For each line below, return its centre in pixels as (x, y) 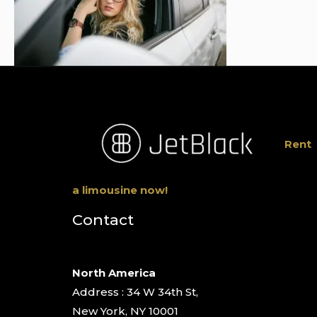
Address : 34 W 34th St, (135, 292)
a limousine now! (120, 190)
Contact (103, 219)
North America (114, 272)
